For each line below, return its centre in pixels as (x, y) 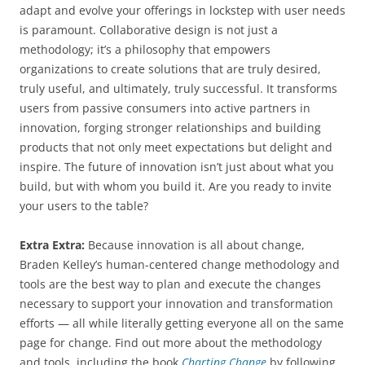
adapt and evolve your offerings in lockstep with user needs (182, 11)
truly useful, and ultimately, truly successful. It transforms (178, 89)
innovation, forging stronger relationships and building (170, 128)
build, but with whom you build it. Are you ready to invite (176, 187)
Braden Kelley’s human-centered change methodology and (180, 265)
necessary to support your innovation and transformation (176, 304)
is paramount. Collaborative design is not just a (149, 30)
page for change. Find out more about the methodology (171, 343)
